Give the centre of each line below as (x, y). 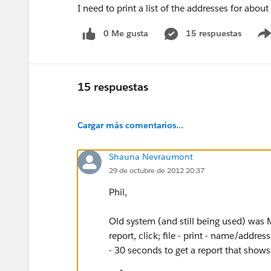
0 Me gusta (126, 33)
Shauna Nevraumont (151, 156)
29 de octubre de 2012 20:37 (157, 170)
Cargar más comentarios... (130, 125)
